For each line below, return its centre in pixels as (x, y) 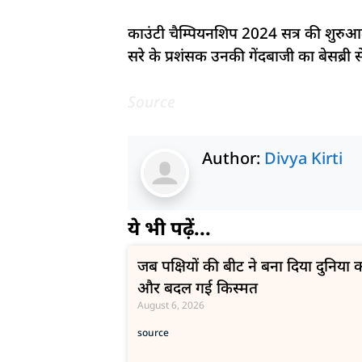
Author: (233, 158)
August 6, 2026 (170, 305)
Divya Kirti (303, 158)
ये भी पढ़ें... (169, 228)
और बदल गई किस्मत (197, 288)
